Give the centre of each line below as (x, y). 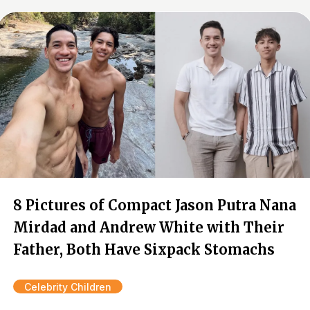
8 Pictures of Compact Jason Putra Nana (155, 205)
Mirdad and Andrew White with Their (149, 227)
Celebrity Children (68, 287)
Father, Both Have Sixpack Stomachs (144, 249)
